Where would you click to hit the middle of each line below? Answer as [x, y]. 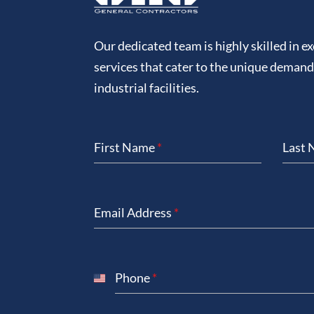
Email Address [134, 212]
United [113, 285]
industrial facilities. [147, 88]
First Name [126, 147]
